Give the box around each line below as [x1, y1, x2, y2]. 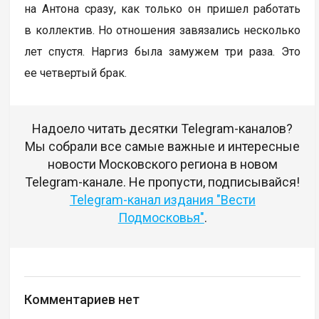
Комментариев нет [24, 292, 140, 308]
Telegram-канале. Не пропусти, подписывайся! [25, 174, 300, 190]
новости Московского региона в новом [47, 157, 278, 172]
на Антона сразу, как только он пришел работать [24, 2, 301, 16]
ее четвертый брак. [24, 66, 127, 80]
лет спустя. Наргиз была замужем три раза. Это [24, 45, 301, 59]
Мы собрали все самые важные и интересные [25, 139, 300, 155]
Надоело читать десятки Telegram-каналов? [32, 121, 293, 137]
